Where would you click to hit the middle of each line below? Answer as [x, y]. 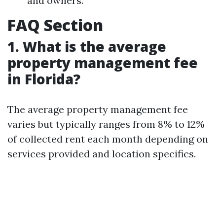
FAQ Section [55, 25]
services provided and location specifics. [102, 154]
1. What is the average [87, 46]
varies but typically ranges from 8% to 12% [106, 124]
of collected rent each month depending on [108, 139]
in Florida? [44, 79]
